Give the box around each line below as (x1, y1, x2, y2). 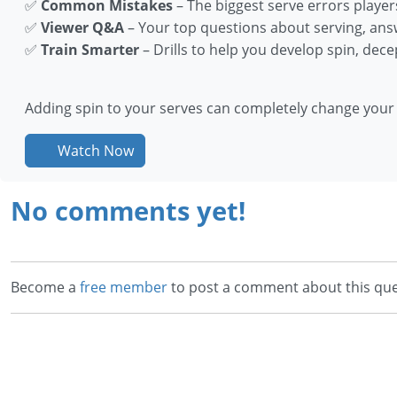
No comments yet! (11, 193, 245, 229)
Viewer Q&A (41, 18, 124, 38)
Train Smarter (41, 40, 139, 60)
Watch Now (54, 141, 134, 161)
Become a (11, 277, 80, 298)
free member (80, 277, 167, 298)
